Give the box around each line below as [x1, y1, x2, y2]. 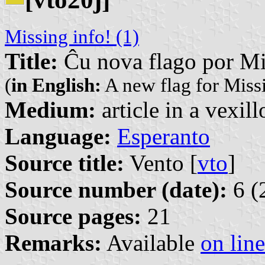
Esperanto [117, 124, 210, 150]
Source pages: [5, 203, 141, 230]
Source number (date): [5, 177, 227, 203]
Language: [5, 124, 111, 150]
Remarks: [5, 230, 102, 256]
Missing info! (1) [5, 26, 139, 48]
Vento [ [124, 150, 198, 176]
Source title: [5, 150, 124, 176]
